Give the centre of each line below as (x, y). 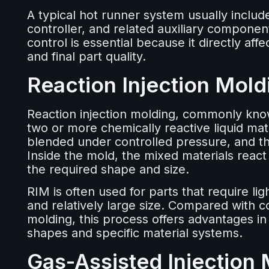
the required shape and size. (108, 170)
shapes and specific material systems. (134, 233)
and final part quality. (86, 57)
